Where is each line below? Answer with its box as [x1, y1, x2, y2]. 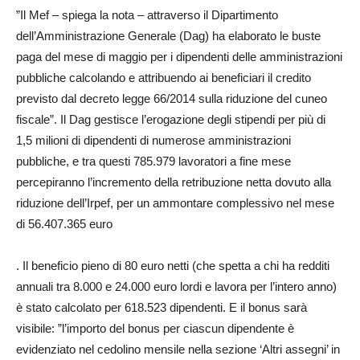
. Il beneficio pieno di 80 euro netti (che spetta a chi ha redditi [16, 259, 329, 272]
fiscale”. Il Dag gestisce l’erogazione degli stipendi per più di [16, 112, 325, 126]
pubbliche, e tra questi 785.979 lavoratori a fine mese [16, 154, 291, 168]
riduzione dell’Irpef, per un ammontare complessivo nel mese [16, 196, 334, 210]
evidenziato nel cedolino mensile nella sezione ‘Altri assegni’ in [16, 342, 340, 356]
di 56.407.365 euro [16, 217, 112, 231]
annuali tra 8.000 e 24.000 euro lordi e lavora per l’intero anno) [16, 280, 337, 293]
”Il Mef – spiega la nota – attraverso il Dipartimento [16, 8, 278, 22]
